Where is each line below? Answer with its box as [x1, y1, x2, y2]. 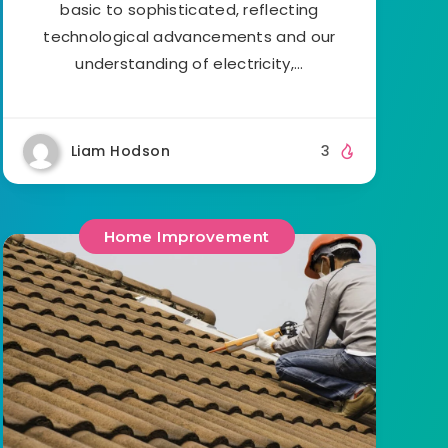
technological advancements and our [43, 25, 336, 47]
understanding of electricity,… [75, 52, 304, 74]
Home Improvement [103, 227, 270, 247]
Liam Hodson [70, 140, 171, 161]
